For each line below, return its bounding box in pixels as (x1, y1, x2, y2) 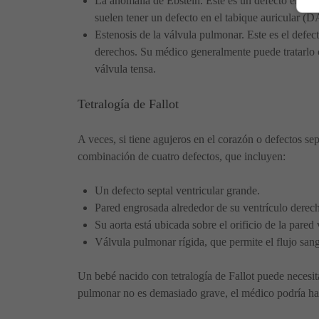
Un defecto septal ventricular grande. (95, 184, 260, 197)
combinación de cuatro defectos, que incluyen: (78, 150, 286, 162)
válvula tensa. (95, 62, 156, 75)
